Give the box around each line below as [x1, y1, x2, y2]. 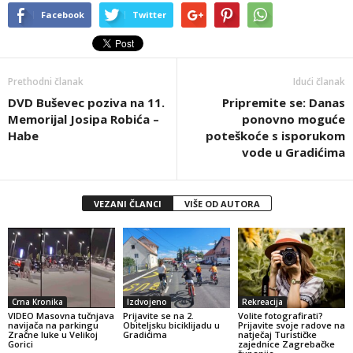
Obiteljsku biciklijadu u [122, 318, 220, 331]
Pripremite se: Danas [222, 95, 345, 111]
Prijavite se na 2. [122, 309, 194, 321]
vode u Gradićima [242, 144, 345, 161]
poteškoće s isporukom [206, 128, 345, 144]
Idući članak [293, 75, 345, 89]
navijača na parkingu [8, 318, 98, 331]
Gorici [8, 337, 33, 350]
